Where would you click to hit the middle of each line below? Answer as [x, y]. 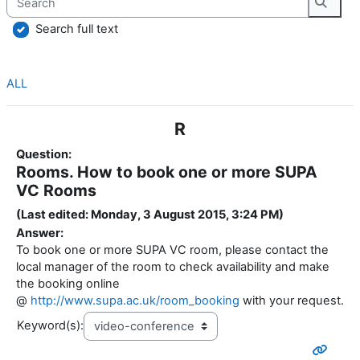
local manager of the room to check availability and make [173, 267]
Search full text [77, 29]
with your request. [292, 301]
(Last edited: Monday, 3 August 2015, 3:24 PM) [150, 215]
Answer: [40, 233]
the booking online [68, 284]
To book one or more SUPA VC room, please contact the [172, 250]
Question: [44, 155]
